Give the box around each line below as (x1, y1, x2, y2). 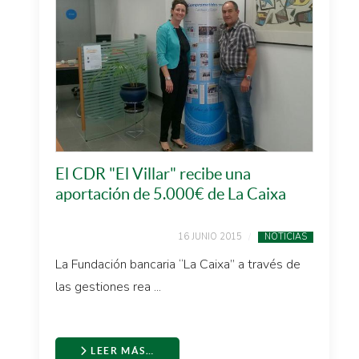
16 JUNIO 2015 (178, 231, 242, 243)
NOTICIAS (264, 231, 307, 243)
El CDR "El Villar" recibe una (55, 165, 251, 183)
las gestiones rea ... (55, 278, 161, 296)
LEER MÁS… (87, 345, 155, 356)
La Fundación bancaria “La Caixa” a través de (55, 256, 301, 273)
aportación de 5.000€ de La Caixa (55, 185, 286, 203)
